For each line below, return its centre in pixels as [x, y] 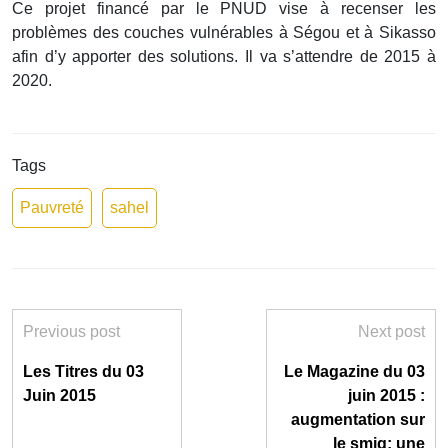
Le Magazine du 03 [354, 372]
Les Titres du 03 [83, 372]
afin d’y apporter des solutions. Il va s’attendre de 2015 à [224, 57]
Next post [391, 332]
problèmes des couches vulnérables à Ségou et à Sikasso [224, 33]
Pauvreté [52, 208]
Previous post [71, 332]
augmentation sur [358, 420]
